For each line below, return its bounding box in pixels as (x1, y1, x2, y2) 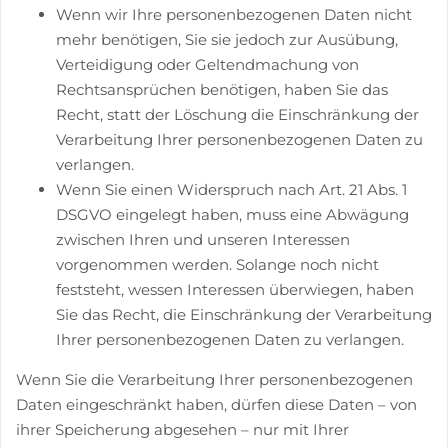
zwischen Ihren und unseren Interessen (56, 229, 350, 249)
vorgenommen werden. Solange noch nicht (56, 254, 379, 274)
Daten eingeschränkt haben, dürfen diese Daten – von (16, 394, 417, 414)
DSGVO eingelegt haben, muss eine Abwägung (56, 204, 409, 224)
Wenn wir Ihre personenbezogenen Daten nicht (56, 4, 412, 24)
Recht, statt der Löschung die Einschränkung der (56, 104, 419, 124)
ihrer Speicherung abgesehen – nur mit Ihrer (16, 419, 349, 439)
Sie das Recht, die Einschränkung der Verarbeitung (56, 304, 432, 324)
